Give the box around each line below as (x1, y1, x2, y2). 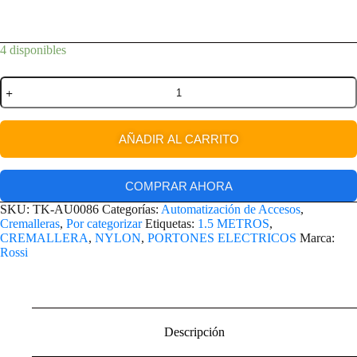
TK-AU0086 (33, 202, 99, 217)
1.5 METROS (198, 217, 269, 231)
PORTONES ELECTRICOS (147, 231, 296, 245)
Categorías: (102, 202, 161, 217)
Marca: (300, 231, 335, 245)
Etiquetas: (145, 217, 198, 231)
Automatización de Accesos (161, 202, 300, 217)
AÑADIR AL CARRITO (118, 132, 239, 147)
